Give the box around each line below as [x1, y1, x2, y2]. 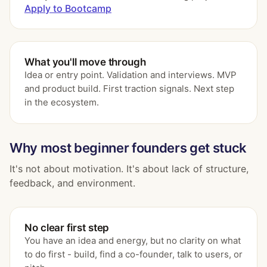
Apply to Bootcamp [24, 2, 111, 14]
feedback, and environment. [10, 177, 135, 189]
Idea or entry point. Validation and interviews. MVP [24, 69, 237, 80]
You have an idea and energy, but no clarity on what [24, 235, 241, 246]
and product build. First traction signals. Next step [24, 83, 234, 94]
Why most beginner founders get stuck [10, 140, 247, 156]
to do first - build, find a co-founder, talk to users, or [24, 249, 243, 260]
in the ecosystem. [24, 97, 99, 108]
